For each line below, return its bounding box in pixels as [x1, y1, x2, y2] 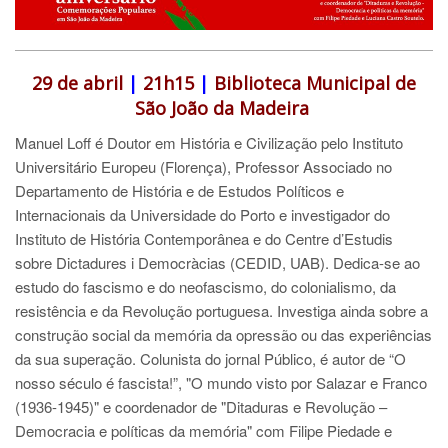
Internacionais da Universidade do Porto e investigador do [15, 203, 390, 225]
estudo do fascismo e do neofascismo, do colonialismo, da [15, 275, 396, 297]
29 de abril [32, 70, 128, 95]
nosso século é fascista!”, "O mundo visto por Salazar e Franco [15, 371, 427, 393]
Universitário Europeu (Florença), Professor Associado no [15, 155, 392, 177]
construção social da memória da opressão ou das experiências [15, 323, 432, 345]
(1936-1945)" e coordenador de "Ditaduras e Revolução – [15, 395, 387, 417]
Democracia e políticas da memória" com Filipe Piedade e [15, 419, 392, 441]
